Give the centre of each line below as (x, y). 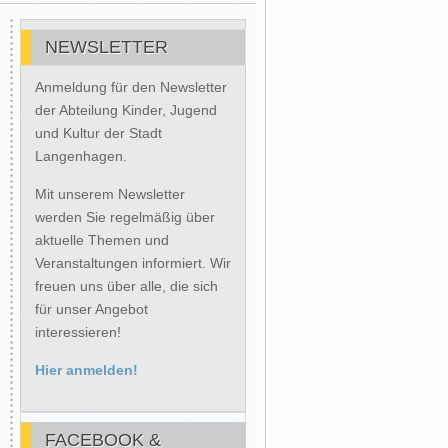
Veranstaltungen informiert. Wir (133, 263)
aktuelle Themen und (102, 240)
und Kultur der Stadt (98, 133)
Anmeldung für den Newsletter (131, 87)
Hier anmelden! (86, 370)
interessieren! (78, 332)
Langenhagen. (81, 156)
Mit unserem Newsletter (110, 194)
